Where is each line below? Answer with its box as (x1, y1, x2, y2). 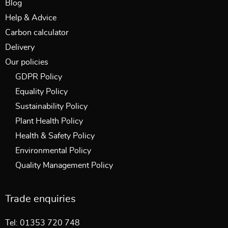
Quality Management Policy (15, 161, 113, 170)
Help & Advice (5, 14, 56, 22)
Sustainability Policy (15, 102, 88, 111)
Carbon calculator (5, 28, 69, 37)
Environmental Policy (15, 147, 91, 155)
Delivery (5, 43, 35, 52)
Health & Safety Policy (15, 132, 95, 140)
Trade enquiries (5, 194, 76, 205)
